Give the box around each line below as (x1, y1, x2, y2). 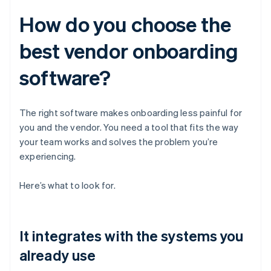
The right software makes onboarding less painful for (19, 106, 243, 119)
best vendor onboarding (19, 38, 238, 64)
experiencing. (19, 150, 76, 163)
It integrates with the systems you (19, 226, 244, 246)
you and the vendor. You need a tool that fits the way (19, 121, 239, 134)
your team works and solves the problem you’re (19, 135, 218, 148)
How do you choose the (19, 11, 231, 38)
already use (19, 246, 96, 265)
